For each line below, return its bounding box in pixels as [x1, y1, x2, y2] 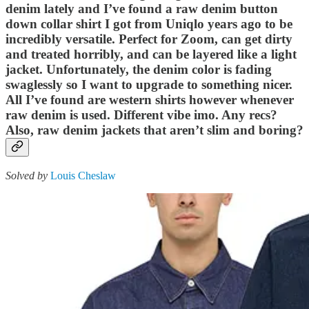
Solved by [6, 169, 50, 181]
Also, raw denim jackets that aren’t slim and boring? [6, 123, 303, 138]
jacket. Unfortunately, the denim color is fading [6, 62, 272, 77]
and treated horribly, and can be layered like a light [6, 47, 297, 62]
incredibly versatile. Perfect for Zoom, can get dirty [6, 32, 292, 47]
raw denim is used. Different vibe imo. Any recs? [6, 108, 277, 123]
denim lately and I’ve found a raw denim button [6, 1, 278, 17]
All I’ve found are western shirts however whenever [6, 92, 294, 108]
